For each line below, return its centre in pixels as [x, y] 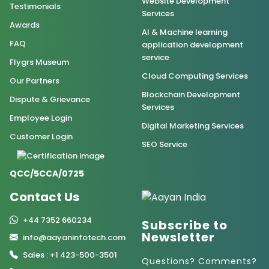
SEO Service [165, 145]
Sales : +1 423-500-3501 [70, 255]
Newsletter [178, 237]
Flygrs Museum [39, 62]
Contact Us [44, 197]
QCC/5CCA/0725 [47, 174]
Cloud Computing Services [195, 76]
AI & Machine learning [185, 32]
